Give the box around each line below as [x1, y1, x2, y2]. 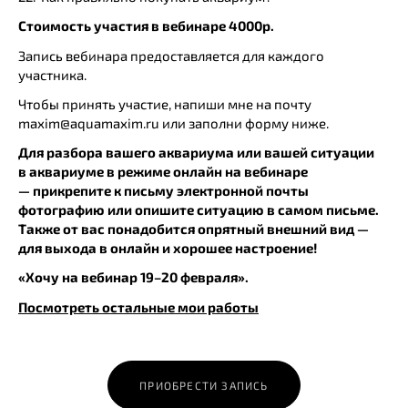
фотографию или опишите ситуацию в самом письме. [18, 201, 379, 219]
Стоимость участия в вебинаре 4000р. [18, 17, 274, 35]
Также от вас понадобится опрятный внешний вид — [18, 220, 369, 238]
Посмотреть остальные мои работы [18, 298, 259, 315]
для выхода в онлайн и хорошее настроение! [18, 240, 318, 257]
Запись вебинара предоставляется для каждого [18, 46, 324, 64]
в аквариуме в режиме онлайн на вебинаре [18, 163, 308, 180]
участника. [18, 66, 89, 83]
